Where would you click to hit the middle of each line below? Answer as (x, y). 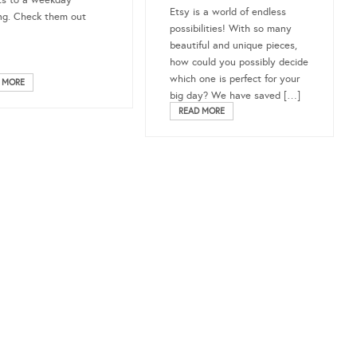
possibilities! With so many (231, 29)
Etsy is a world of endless (228, 12)
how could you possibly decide (239, 63)
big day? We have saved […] (235, 96)
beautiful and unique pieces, (234, 46)
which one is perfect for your (235, 79)
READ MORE (202, 112)
